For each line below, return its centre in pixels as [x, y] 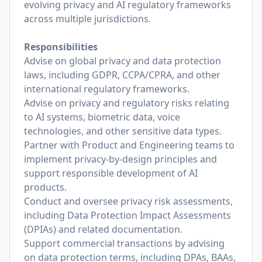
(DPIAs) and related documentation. [103, 229]
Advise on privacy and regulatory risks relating [127, 103]
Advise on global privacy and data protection [123, 61]
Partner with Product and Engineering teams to [129, 145]
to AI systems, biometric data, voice [102, 117]
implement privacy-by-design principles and [120, 159]
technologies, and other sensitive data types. [123, 131]
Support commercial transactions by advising [124, 243]
